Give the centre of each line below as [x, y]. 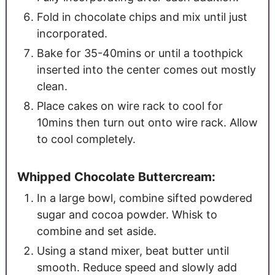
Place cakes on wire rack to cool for [130, 106]
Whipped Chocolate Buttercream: [116, 176]
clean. [52, 86]
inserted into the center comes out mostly [146, 69]
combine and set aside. [96, 231]
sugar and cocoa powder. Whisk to [127, 214]
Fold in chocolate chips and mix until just [142, 17]
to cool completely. [86, 139]
